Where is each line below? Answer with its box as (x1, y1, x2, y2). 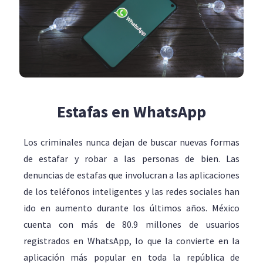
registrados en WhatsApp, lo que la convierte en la (23, 235, 240, 247)
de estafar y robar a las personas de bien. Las (23, 153, 240, 164)
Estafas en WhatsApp (57, 101, 206, 122)
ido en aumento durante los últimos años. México (23, 202, 240, 214)
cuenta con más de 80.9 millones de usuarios (23, 218, 240, 230)
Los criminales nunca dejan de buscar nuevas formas (23, 136, 240, 148)
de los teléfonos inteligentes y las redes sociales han (23, 186, 240, 197)
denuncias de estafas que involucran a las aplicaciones (23, 169, 240, 181)
